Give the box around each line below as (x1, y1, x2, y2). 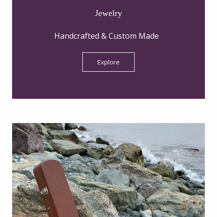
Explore (97, 58, 120, 66)
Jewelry (95, 8, 122, 18)
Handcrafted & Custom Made (54, 31, 163, 41)
